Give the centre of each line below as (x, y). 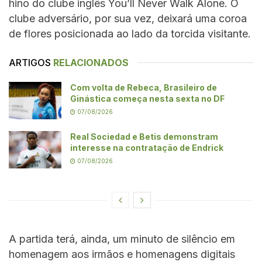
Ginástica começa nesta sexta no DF (147, 98)
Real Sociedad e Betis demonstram (144, 137)
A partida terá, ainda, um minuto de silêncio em (122, 239)
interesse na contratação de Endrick (147, 148)
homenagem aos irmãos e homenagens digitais (122, 254)
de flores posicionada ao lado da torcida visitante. (130, 33)
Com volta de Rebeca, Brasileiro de (144, 87)
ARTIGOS (30, 62)
